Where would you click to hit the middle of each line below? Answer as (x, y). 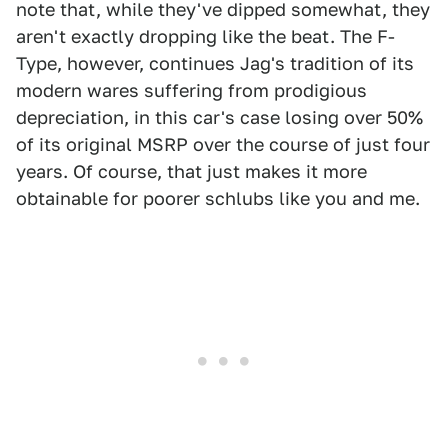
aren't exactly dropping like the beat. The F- (205, 37)
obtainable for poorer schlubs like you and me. (218, 199)
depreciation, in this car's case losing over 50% (219, 118)
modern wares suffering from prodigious (191, 91)
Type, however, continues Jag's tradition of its (215, 64)
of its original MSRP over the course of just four (223, 145)
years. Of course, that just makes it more (191, 172)
